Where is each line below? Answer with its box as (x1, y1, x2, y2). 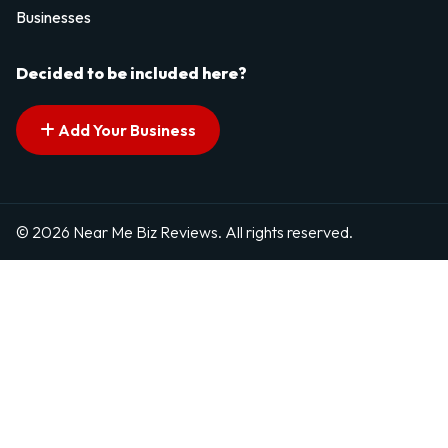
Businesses (16, 7, 91, 28)
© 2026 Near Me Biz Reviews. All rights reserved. (16, 221, 353, 242)
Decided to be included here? (16, 63, 247, 84)
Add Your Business (55, 120, 196, 141)
